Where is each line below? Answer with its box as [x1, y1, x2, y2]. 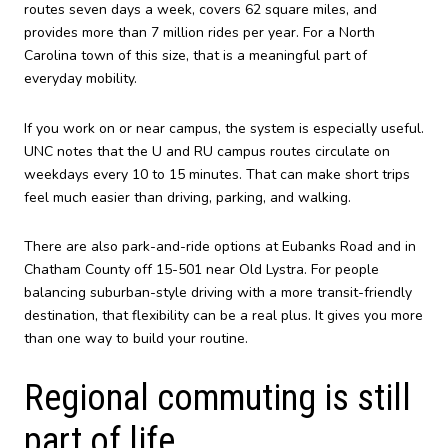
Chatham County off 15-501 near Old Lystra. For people [24, 260, 379, 280]
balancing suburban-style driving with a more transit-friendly [24, 283, 412, 303]
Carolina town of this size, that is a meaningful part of [24, 45, 367, 65]
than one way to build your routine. [24, 329, 248, 349]
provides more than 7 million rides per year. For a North [24, 22, 375, 42]
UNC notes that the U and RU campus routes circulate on [24, 141, 390, 161]
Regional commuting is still [24, 376, 411, 419]
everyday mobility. [24, 68, 137, 88]
